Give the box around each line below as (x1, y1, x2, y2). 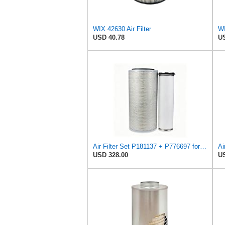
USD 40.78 (93, 34, 125, 42)
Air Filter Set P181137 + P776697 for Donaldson (200, 143, 206, 151)
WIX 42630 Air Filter (93, 25, 151, 33)
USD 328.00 (93, 151, 128, 159)
